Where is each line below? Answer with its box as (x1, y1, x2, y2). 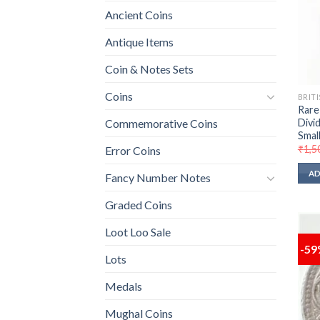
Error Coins (105, 144, 161, 158)
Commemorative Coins (105, 116, 218, 131)
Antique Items (105, 35, 174, 49)
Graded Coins (105, 198, 172, 212)
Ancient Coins (105, 8, 173, 22)
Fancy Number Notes (105, 171, 211, 185)
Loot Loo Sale (105, 225, 171, 239)
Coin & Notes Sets (105, 62, 194, 76)
